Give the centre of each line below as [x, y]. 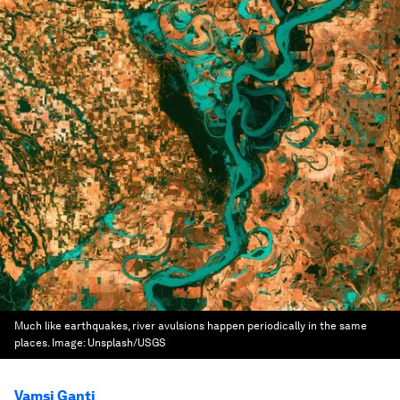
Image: [70, 343]
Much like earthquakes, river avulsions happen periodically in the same [191, 326]
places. [32, 343]
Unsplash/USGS [127, 343]
